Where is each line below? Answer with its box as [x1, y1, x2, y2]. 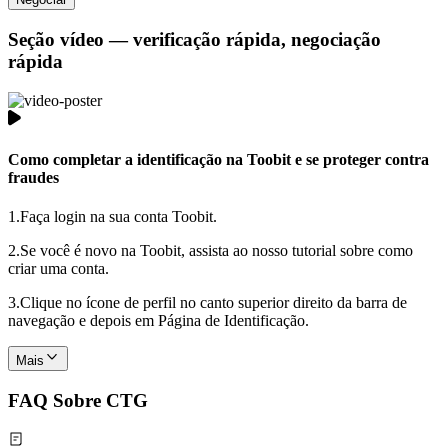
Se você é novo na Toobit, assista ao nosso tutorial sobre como [20, 242, 413, 260]
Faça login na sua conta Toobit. [20, 208, 217, 226]
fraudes [8, 168, 59, 186]
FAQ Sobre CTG [8, 389, 148, 411]
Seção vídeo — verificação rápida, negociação [8, 28, 381, 50]
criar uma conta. [8, 260, 109, 278]
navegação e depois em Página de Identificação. [8, 312, 309, 330]
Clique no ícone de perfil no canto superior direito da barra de [20, 294, 407, 312]
